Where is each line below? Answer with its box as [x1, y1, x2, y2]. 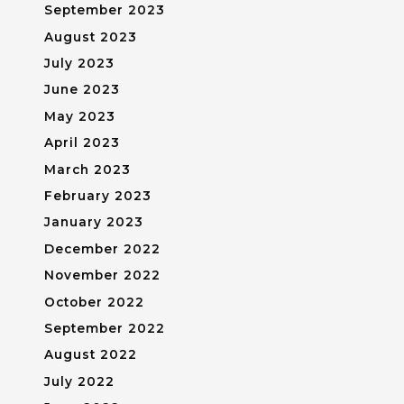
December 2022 [43, 241, 161, 256]
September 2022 [43, 321, 165, 336]
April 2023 [43, 135, 120, 151]
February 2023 [43, 188, 151, 203]
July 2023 [43, 55, 115, 70]
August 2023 [43, 29, 137, 44]
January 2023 [43, 215, 143, 230]
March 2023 [43, 161, 131, 177]
